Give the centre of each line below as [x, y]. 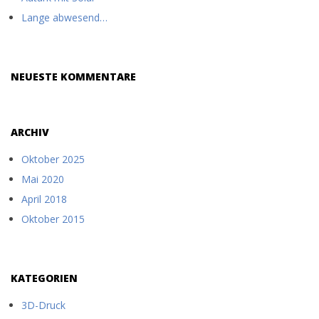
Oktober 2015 [53, 219]
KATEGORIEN [44, 278]
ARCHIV [30, 132]
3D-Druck [43, 305]
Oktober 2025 [53, 159]
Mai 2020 [43, 179]
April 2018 [44, 199]
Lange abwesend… [64, 17]
